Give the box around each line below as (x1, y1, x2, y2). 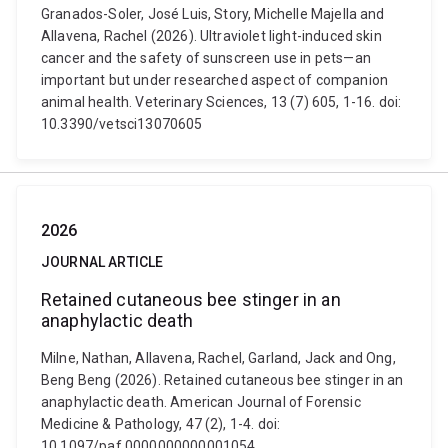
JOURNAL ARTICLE (41, 254, 164, 270)
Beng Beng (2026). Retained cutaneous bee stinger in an (41, 372, 404, 388)
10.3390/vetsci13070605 (41, 116, 203, 132)
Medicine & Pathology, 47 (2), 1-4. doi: (41, 416, 281, 432)
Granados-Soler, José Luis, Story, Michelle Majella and (41, 6, 385, 22)
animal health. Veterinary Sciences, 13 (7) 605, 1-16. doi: (41, 94, 402, 110)
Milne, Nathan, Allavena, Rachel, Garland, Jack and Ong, (41, 350, 396, 366)
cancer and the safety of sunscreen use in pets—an (41, 50, 371, 66)
